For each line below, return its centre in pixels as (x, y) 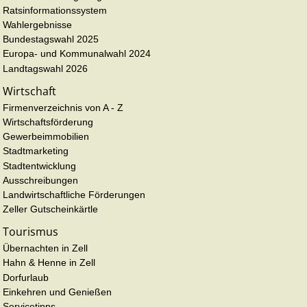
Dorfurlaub (26, 277)
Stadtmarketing (36, 151)
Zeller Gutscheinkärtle (50, 209)
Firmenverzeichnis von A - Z (63, 107)
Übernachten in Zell (45, 248)
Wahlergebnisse (37, 25)
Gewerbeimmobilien (46, 137)
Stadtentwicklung (39, 165)
